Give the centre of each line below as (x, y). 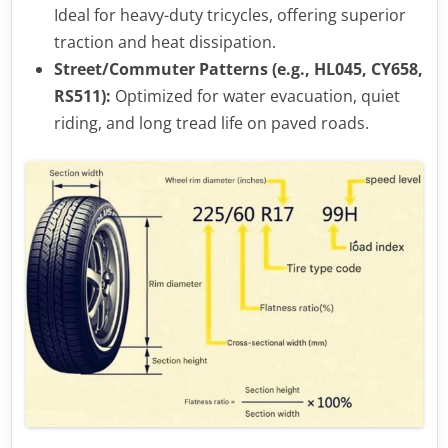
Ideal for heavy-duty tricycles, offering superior (229, 15)
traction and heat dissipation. (164, 42)
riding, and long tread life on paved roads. (211, 123)
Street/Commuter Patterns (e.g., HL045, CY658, (238, 69)
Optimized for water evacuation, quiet (255, 96)
